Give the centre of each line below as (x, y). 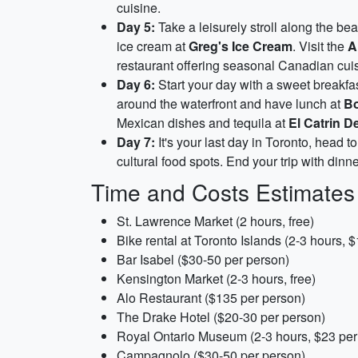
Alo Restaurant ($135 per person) (211, 298)
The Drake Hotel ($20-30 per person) (221, 317)
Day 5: (136, 27)
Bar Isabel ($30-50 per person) (203, 259)
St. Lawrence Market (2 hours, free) (215, 221)
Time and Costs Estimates (223, 192)
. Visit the (320, 46)
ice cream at (153, 46)
